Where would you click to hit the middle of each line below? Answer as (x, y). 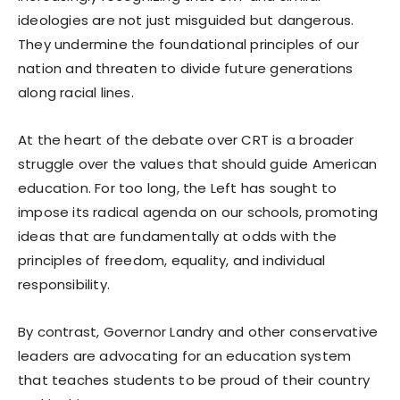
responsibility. (64, 284)
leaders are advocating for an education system (185, 355)
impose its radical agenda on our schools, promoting (198, 212)
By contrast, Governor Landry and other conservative (198, 331)
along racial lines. (76, 92)
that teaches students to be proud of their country (194, 379)
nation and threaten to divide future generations (186, 68)
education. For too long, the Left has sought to (178, 187)
